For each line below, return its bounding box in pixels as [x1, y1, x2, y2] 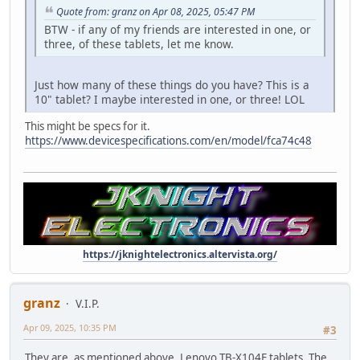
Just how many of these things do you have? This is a [35, 77, 309, 93]
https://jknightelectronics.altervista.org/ [83, 247, 277, 261]
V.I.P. [76, 296, 100, 311]
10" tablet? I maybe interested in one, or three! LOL [35, 92, 305, 108]
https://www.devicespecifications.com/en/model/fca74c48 [25, 133, 312, 149]
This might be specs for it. [25, 119, 150, 134]
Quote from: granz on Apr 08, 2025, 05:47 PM [56, 4, 255, 18]
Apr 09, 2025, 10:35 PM [23, 321, 117, 333]
